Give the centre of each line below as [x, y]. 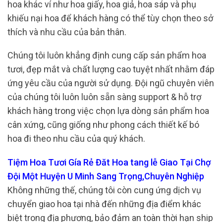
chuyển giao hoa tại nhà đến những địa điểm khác [104, 204]
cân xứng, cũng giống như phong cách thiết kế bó [103, 125]
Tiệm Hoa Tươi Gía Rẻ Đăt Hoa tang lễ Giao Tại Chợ [109, 162]
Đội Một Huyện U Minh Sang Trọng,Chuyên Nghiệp [106, 176]
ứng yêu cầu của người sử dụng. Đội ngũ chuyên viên [111, 83]
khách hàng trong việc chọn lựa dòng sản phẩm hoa [108, 111]
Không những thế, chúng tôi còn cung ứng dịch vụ [104, 190]
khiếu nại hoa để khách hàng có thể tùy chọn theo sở [110, 18]
